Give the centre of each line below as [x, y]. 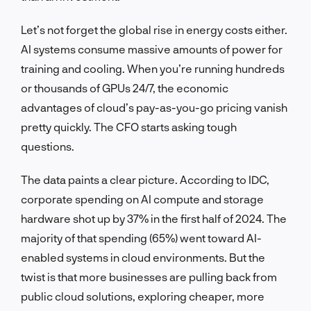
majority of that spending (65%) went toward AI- [141, 237]
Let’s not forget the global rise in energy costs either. [154, 29]
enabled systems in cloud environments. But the [143, 257]
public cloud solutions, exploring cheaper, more [143, 296]
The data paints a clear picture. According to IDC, [145, 179]
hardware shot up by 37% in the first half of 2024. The [154, 218]
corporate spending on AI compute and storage [142, 199]
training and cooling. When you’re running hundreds [153, 68]
